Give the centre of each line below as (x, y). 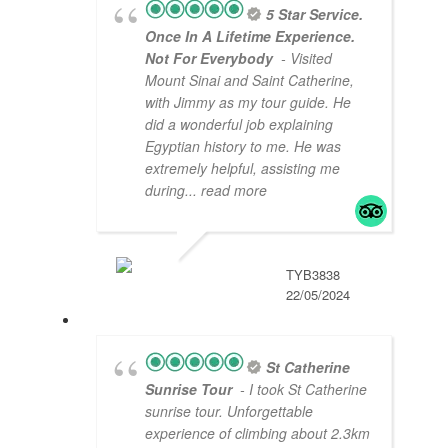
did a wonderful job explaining (239, 124)
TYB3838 (313, 275)
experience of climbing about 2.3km (257, 433)
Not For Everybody (211, 58)
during (165, 190)
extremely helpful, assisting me (242, 168)
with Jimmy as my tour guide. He (248, 102)
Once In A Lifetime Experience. (250, 36)
